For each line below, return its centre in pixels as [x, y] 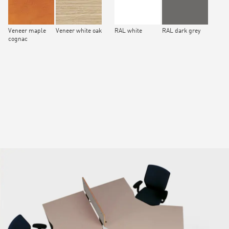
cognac [18, 40]
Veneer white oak [79, 31]
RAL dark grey [181, 31]
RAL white [128, 31]
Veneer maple [27, 31]
